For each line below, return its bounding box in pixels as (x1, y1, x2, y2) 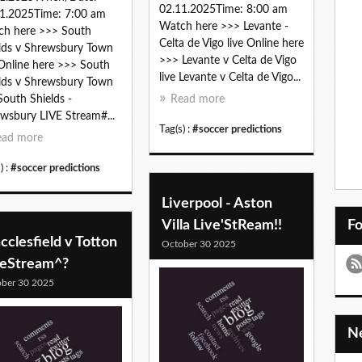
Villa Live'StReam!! (162, 217, 282, 233)
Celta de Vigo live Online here (159, 38, 304, 50)
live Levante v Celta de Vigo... (159, 72, 301, 84)
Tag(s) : (159, 124, 192, 135)
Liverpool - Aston (162, 196, 272, 211)
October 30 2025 (162, 238, 236, 249)
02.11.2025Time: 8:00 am (159, 4, 288, 16)
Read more (170, 94, 225, 106)
